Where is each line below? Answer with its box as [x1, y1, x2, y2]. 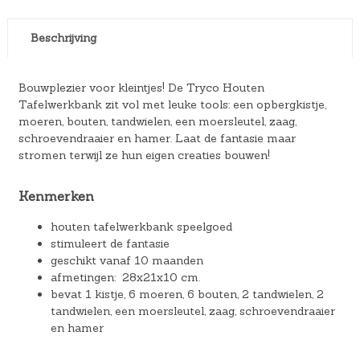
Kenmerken [18, 187, 94, 204]
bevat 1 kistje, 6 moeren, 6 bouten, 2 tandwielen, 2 [50, 287, 324, 302]
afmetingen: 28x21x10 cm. [50, 270, 200, 285]
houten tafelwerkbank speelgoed [50, 219, 232, 235]
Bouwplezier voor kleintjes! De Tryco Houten [18, 80, 264, 95]
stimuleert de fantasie [50, 236, 170, 252]
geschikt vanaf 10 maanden [50, 253, 203, 268]
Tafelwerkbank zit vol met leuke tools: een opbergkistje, [18, 96, 326, 112]
